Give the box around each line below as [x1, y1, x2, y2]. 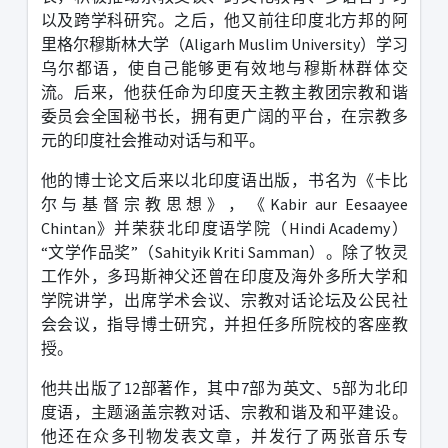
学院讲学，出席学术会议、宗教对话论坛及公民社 [40, 289, 408, 310]
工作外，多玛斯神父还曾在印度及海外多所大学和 [40, 265, 408, 286]
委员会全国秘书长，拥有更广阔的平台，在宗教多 [40, 105, 408, 126]
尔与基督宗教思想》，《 [40, 193, 270, 214]
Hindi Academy [288, 217, 391, 238]
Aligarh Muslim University [184, 33, 360, 54]
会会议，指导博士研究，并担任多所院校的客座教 [40, 313, 408, 334]
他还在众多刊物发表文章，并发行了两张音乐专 [40, 425, 408, 446]
